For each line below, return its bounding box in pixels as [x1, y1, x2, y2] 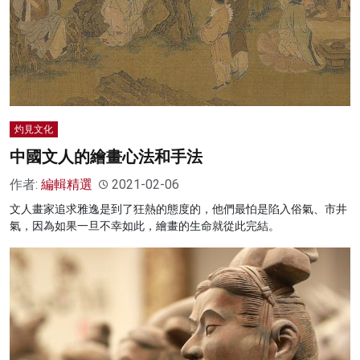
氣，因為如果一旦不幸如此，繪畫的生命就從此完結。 [10, 219, 280, 233]
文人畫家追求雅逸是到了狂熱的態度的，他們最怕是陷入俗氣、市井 [10, 202, 347, 216]
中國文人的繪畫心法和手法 [10, 147, 202, 167]
